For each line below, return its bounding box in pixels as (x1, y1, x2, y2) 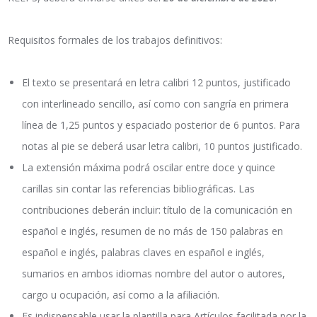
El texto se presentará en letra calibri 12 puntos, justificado (22, 76, 292, 90)
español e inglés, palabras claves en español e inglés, (22, 246, 265, 260)
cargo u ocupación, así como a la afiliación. (22, 288, 220, 302)
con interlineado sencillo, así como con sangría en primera (22, 97, 289, 111)
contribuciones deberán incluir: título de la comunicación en (22, 203, 293, 217)
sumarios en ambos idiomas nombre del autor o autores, (22, 267, 286, 281)
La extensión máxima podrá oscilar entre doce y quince (22, 161, 276, 175)
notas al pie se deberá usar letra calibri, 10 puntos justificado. (22, 139, 303, 154)
